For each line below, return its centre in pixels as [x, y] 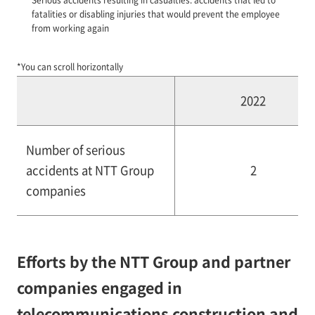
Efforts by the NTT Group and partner [153, 262]
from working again [70, 27]
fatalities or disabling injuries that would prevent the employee [155, 13]
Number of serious [76, 150]
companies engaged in [99, 288]
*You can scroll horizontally [70, 67]
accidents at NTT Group [90, 171]
